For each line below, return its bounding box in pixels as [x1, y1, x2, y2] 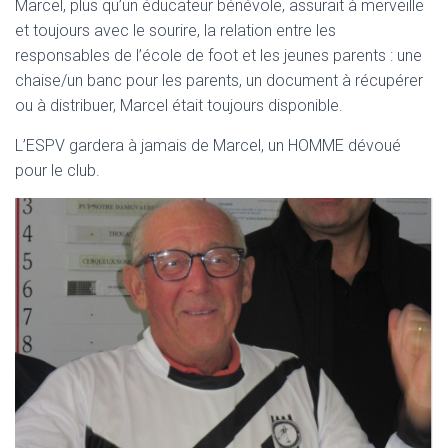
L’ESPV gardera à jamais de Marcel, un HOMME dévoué [15, 136, 401, 155]
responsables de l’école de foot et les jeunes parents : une [15, 46, 422, 65]
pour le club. [15, 161, 100, 180]
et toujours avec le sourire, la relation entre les [15, 21, 336, 40]
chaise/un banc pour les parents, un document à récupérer [15, 71, 423, 90]
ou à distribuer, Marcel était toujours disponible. [15, 96, 343, 115]
